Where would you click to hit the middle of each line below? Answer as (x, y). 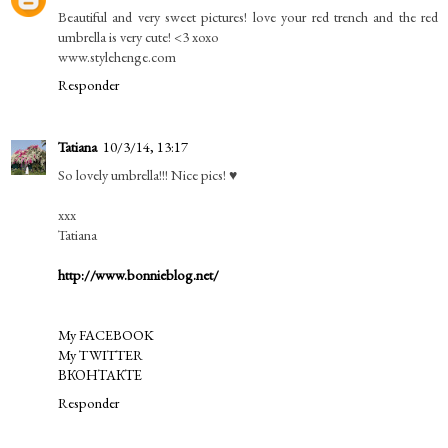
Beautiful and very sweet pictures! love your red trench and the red (248, 16)
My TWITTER (100, 354)
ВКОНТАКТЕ (100, 374)
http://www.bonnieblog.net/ (138, 274)
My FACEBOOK (106, 334)
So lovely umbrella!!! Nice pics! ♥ (147, 174)
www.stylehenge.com (117, 56)
